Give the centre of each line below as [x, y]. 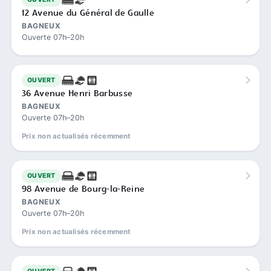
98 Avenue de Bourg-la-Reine [83, 189]
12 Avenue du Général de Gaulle [88, 13]
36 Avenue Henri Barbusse [77, 93]
